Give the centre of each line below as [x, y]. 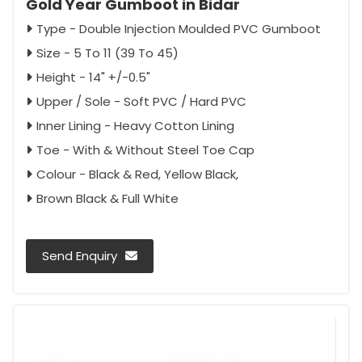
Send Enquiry [80, 256]
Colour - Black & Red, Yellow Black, [137, 175]
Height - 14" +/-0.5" [93, 78]
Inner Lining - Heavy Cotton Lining [135, 126]
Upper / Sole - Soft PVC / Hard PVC [141, 102]
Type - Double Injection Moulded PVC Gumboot [179, 29]
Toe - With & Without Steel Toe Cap [145, 150]
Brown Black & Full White [107, 199]
